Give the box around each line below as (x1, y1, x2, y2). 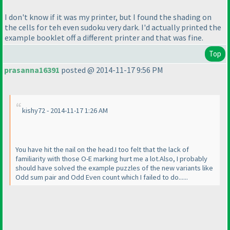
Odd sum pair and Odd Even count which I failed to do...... (15, 172, 188, 182)
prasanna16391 (4, 65, 60, 75)
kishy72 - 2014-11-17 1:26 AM (22, 106, 108, 116)
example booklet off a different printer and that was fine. (5, 32, 203, 43)
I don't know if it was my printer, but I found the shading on (5, 12, 212, 23)
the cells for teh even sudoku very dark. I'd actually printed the (5, 22, 221, 33)
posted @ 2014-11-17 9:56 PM (60, 65, 163, 75)
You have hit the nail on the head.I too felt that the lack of (15, 145, 189, 155)
